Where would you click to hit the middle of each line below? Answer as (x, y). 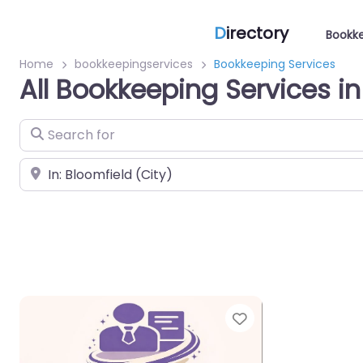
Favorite (280, 318)
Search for (52, 129)
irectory (257, 33)
